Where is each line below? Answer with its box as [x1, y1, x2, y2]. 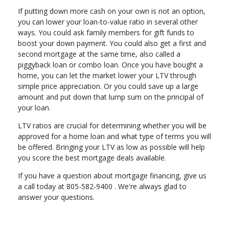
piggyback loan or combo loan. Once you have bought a [18, 60, 203, 70]
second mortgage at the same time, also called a [18, 49, 180, 59]
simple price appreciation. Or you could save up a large [18, 81, 198, 91]
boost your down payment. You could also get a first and [18, 38, 206, 49]
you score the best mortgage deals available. [18, 153, 166, 163]
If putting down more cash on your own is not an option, [18, 6, 205, 16]
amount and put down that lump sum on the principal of [18, 92, 203, 102]
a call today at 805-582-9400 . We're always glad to [18, 181, 187, 192]
